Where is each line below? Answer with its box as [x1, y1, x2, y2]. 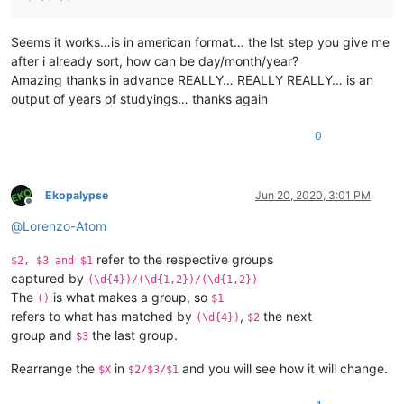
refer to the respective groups [93, 251, 273, 267]
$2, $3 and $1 [11, 253, 93, 267]
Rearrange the [11, 360, 98, 376]
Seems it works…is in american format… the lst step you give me [11, 33, 390, 50]
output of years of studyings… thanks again [11, 90, 268, 106]
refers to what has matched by [11, 308, 196, 324]
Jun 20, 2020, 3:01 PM [255, 188, 371, 202]
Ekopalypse [45, 188, 108, 202]
